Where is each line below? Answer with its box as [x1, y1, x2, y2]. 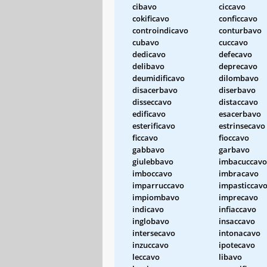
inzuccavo [132, 239, 169, 250]
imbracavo [219, 167, 259, 179]
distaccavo [219, 96, 258, 107]
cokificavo [132, 13, 169, 24]
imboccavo [132, 167, 172, 179]
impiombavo [132, 191, 179, 203]
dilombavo [219, 72, 259, 83]
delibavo [132, 60, 164, 72]
